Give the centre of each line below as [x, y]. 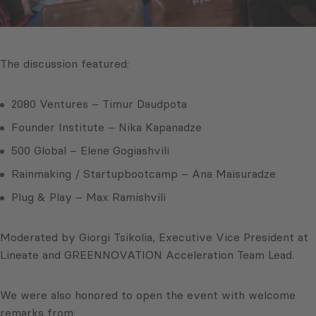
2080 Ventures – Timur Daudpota [99, 104]
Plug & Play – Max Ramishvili [89, 197]
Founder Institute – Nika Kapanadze [107, 127]
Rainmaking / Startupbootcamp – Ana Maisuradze [144, 174]
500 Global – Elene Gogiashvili [90, 151]
